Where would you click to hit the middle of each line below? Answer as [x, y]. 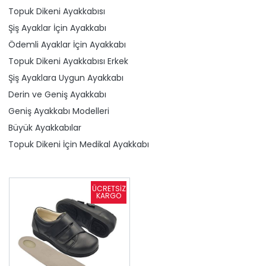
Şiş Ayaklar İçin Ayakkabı [57, 28]
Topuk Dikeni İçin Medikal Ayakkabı [79, 144]
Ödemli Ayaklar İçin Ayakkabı [67, 44]
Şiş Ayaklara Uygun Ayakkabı [66, 77]
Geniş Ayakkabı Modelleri [59, 111]
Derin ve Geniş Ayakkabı [57, 94]
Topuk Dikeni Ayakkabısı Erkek [68, 61]
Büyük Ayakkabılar [45, 127]
